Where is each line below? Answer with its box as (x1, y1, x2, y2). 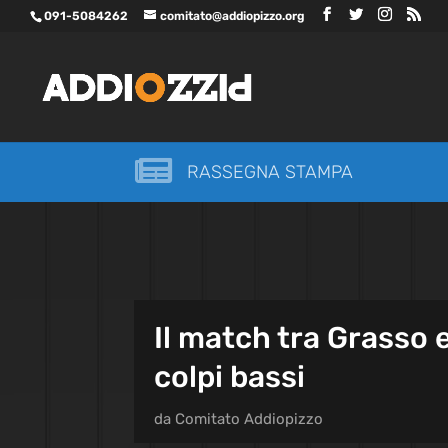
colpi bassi (154, 358, 306, 395)
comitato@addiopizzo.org (160, 9, 305, 23)
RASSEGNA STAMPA (186, 161, 353, 183)
